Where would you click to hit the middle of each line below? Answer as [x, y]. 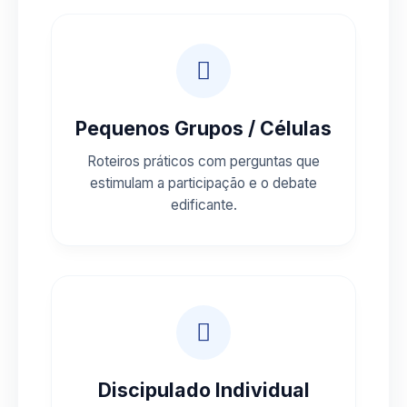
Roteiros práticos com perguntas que [203, 161]
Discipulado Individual [203, 389]
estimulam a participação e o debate [203, 183]
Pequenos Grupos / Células [203, 128]
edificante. [203, 204]
